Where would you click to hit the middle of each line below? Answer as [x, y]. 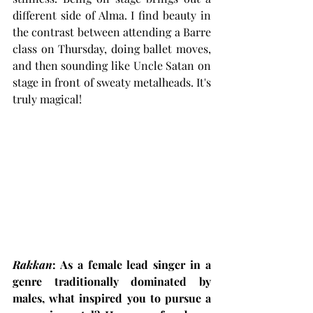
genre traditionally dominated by [112, 282]
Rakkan [32, 265]
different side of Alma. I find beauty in [112, 15]
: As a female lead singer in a [132, 265]
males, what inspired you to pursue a [112, 298]
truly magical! [47, 99]
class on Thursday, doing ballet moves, [112, 48]
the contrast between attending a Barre [112, 31]
